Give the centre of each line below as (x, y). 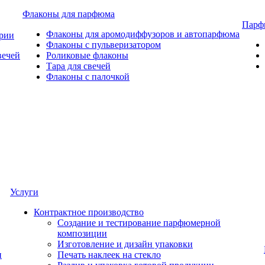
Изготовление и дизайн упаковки (125, 244)
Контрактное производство (89, 212)
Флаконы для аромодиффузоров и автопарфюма (143, 34)
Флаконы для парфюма (69, 14)
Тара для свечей (78, 66)
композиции (82, 233)
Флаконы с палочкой (88, 77)
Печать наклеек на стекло (109, 255)
